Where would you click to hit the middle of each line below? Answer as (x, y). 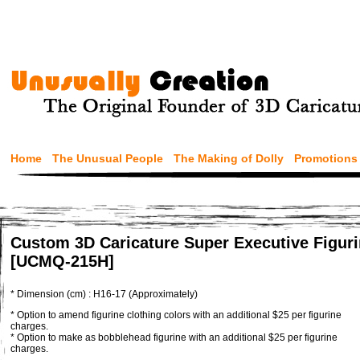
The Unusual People (108, 158)
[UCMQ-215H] (62, 261)
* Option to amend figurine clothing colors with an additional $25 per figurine (176, 315)
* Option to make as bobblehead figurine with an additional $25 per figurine (174, 337)
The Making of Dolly (229, 158)
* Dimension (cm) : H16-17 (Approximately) (104, 294)
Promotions (326, 158)
